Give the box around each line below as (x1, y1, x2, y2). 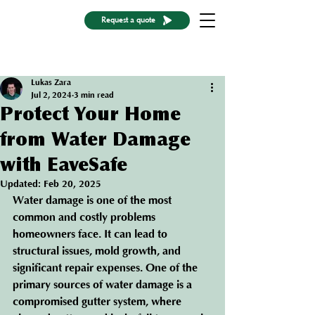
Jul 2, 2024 (31, 90, 72, 100)
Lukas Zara (31, 77, 71, 87)
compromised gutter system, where (13, 295, 184, 308)
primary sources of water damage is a (13, 278, 195, 291)
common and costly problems (13, 211, 158, 224)
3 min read (74, 90, 114, 100)
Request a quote (101, 16, 155, 25)
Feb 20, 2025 (44, 179, 101, 190)
